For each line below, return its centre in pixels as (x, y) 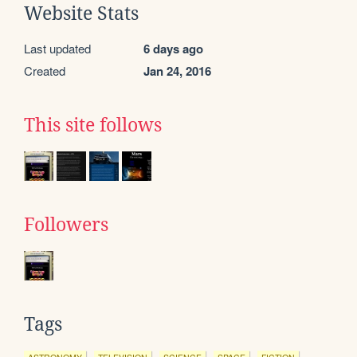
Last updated (57, 48)
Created (45, 70)
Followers (66, 224)
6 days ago (173, 48)
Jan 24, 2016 (177, 71)
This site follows (93, 125)
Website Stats (81, 13)
